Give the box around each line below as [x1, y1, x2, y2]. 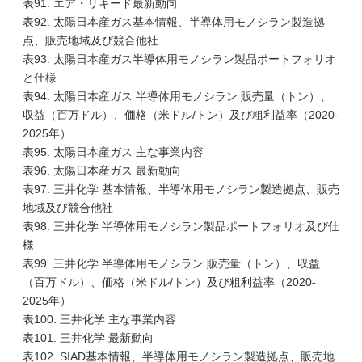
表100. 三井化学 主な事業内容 [23, 313, 176, 326]
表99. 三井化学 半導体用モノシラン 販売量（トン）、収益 [23, 257, 320, 270]
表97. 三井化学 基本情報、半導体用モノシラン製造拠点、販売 [23, 183, 339, 196]
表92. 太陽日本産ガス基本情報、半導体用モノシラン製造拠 [23, 15, 325, 28]
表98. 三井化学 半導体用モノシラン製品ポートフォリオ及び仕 [23, 220, 339, 233]
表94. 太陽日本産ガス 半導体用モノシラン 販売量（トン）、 [23, 90, 331, 103]
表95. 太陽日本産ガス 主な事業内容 [23, 145, 204, 158]
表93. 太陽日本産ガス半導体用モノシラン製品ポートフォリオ [23, 53, 336, 65]
